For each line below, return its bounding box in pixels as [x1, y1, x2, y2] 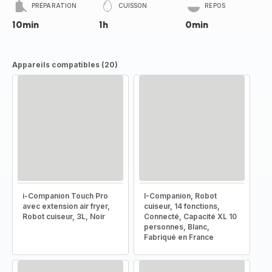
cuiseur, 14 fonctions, [144, 202, 220, 211]
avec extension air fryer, [22, 202, 110, 211]
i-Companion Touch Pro [22, 191, 108, 200]
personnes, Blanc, [144, 222, 209, 231]
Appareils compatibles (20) [12, 60, 118, 69]
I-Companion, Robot [144, 191, 217, 200]
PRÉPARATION [32, 2, 77, 9]
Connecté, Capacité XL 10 [144, 212, 237, 221]
